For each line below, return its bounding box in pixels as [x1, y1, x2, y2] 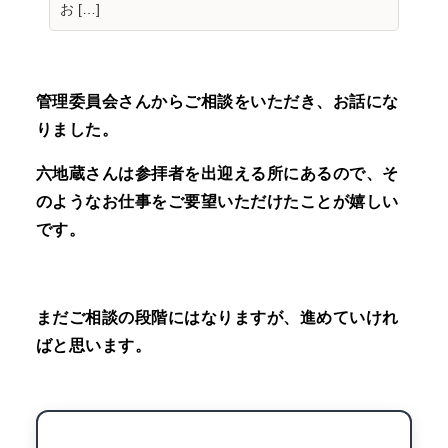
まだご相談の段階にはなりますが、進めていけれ [35, 309, 399, 327]
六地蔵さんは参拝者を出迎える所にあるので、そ [35, 165, 399, 183]
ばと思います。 [35, 337, 152, 355]
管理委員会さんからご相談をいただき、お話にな [35, 93, 399, 111]
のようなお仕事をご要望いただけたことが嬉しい [35, 193, 399, 211]
